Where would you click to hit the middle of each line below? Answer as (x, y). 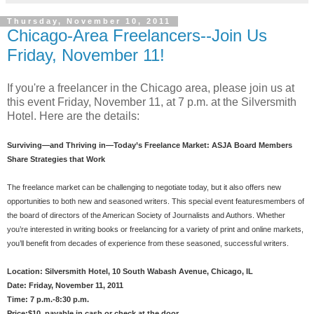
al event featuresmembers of (255, 202)
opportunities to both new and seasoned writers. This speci (107, 202)
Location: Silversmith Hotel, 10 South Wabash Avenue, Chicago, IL (130, 272)
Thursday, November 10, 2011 (89, 21)
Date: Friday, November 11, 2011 (65, 286)
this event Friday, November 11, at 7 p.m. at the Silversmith (152, 102)
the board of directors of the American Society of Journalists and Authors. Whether (146, 216)
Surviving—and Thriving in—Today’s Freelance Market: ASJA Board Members (150, 145)
